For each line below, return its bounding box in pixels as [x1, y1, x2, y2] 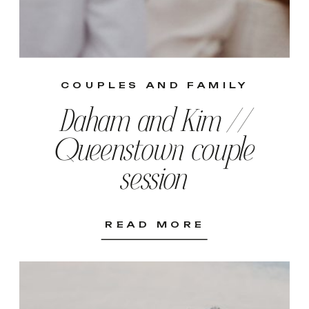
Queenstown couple [54, 141, 256, 166]
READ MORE [105, 219, 206, 230]
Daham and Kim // [60, 112, 250, 137]
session [121, 170, 188, 195]
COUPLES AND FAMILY [60, 80, 249, 91]
